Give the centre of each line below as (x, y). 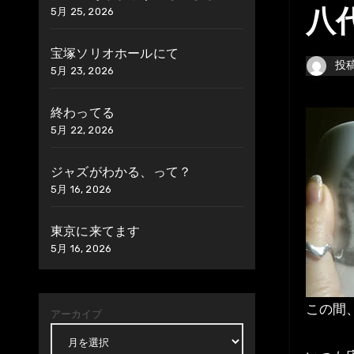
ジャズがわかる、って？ (121, 172)
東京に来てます (96, 231)
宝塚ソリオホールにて (115, 53)
